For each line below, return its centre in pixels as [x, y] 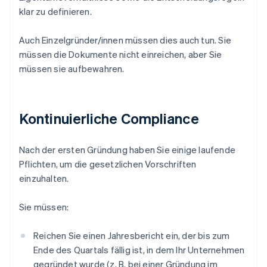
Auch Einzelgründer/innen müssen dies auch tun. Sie [125, 40]
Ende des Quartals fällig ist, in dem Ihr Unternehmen [139, 250]
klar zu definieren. [55, 12]
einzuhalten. [44, 178]
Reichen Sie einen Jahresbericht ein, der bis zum [132, 236]
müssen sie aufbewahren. [72, 69]
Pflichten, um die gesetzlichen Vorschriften [108, 164]
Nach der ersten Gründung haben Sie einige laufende [128, 150]
